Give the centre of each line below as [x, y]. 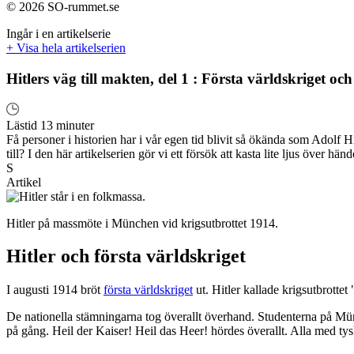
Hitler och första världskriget [126, 256]
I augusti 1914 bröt [55, 290]
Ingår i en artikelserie [58, 34]
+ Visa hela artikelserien [66, 48]
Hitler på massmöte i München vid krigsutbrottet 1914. [142, 223]
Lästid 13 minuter [50, 125]
